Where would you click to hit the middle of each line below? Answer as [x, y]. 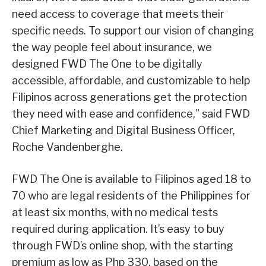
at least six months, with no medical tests [115, 212]
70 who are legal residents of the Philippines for [131, 195]
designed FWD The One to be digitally [107, 64]
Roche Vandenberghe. [67, 147]
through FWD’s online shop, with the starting [123, 245]
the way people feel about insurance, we [112, 47]
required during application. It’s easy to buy [118, 229]
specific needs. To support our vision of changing [133, 30]
